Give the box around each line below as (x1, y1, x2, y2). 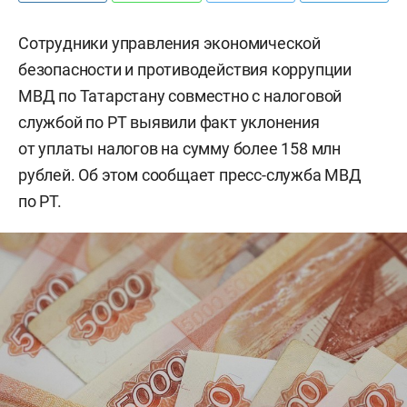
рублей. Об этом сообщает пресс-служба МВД (18, 165, 362, 184)
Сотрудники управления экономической (18, 34, 321, 53)
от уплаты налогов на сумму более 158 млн (18, 139, 341, 158)
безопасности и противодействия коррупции (18, 60, 352, 79)
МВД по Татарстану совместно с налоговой (18, 86, 342, 105)
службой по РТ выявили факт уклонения (18, 113, 320, 132)
